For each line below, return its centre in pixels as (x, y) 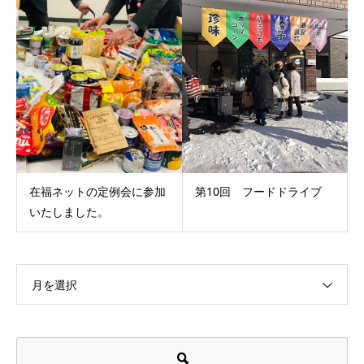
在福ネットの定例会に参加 (97, 191)
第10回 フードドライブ (258, 191)
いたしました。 (69, 211)
